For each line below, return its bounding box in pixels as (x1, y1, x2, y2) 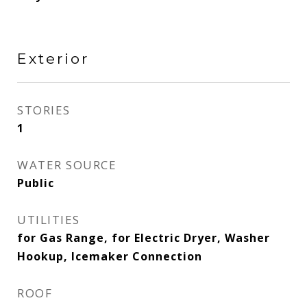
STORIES (17, 102, 71, 118)
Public (17, 175, 54, 191)
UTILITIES (17, 212, 80, 228)
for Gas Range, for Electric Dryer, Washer (17, 230, 270, 245)
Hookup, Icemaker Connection (17, 249, 202, 264)
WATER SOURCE (17, 157, 116, 173)
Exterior (17, 50, 89, 67)
